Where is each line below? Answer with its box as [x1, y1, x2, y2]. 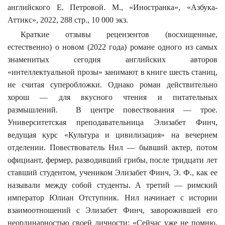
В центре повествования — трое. [76, 105, 217, 114]
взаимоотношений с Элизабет [8, 205, 123, 214]
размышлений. [8, 105, 58, 114]
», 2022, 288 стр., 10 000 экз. [32, 16, 128, 24]
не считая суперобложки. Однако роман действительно [8, 80, 217, 89]
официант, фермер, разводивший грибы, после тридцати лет [8, 155, 217, 164]
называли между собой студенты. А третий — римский [8, 180, 217, 189]
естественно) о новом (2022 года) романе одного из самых [8, 42, 217, 51]
